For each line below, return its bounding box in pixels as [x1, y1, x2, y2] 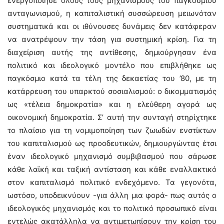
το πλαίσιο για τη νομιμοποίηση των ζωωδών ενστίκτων [7, 125, 216, 135]
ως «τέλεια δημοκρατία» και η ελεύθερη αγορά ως [7, 99, 216, 109]
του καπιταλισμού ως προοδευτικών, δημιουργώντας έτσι [7, 138, 216, 148]
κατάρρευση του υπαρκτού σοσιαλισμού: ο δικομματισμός [7, 86, 216, 96]
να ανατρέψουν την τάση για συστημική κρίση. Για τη [7, 34, 216, 44]
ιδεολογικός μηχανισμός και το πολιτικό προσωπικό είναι [7, 203, 216, 213]
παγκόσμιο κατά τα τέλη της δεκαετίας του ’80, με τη [7, 73, 216, 83]
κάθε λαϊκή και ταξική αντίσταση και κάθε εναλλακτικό [7, 164, 216, 174]
